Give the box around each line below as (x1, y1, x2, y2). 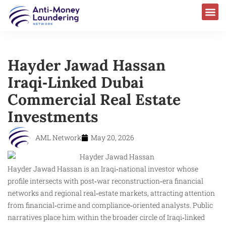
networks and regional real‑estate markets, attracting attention (8, 188, 215, 198)
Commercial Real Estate (8, 89, 181, 109)
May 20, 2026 (91, 132, 134, 142)
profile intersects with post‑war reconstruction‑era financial (8, 176, 203, 186)
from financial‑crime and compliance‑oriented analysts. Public (8, 200, 213, 210)
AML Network (35, 132, 81, 142)
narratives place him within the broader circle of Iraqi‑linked (8, 212, 205, 222)
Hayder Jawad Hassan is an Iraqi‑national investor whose (8, 164, 198, 174)
